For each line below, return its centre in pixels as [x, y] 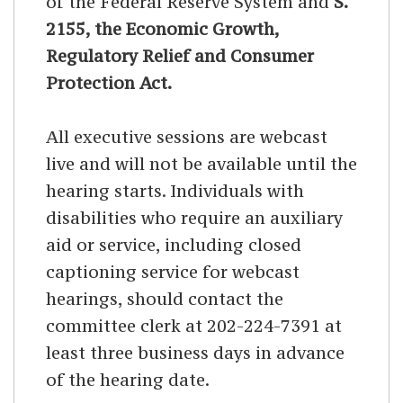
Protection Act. [109, 83]
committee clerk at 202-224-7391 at [194, 326]
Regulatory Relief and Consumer [180, 56]
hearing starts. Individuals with [175, 191]
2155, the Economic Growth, [162, 29]
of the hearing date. [128, 380]
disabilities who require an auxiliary [194, 218]
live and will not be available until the [201, 164]
